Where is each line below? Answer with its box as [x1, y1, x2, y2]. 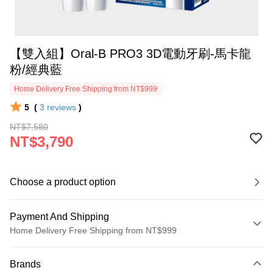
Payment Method [15, 244, 81, 254]
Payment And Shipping [10, 211, 109, 222]
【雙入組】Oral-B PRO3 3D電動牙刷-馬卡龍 [10, 47, 251, 60]
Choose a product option [10, 177, 116, 187]
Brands [10, 259, 41, 269]
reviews [47, 102, 76, 112]
